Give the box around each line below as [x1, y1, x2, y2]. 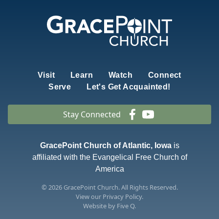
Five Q [117, 201, 134, 211]
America [95, 165, 124, 174]
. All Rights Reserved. [118, 183, 178, 192]
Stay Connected [63, 109, 121, 120]
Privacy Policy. [103, 192, 143, 201]
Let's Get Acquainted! [87, 83, 171, 91]
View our [76, 192, 103, 201]
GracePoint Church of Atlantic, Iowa [40, 141, 172, 150]
